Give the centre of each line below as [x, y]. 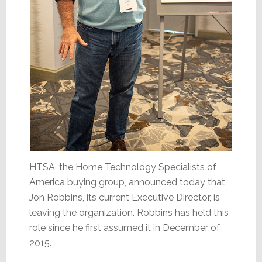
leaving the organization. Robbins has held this [129, 213]
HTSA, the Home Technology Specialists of [123, 167]
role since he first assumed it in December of [124, 228]
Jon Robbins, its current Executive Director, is [124, 198]
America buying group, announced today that [127, 182]
